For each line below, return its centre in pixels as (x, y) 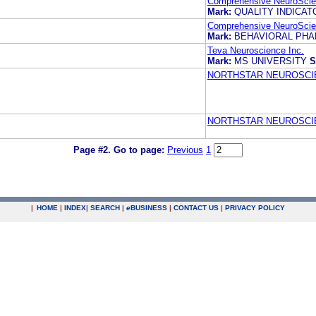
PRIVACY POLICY (255, 208)
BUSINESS (149, 208)
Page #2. (93, 150)
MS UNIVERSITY (271, 61)
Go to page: (140, 150)
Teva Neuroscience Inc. (256, 50)
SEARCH (105, 208)
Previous (185, 150)
